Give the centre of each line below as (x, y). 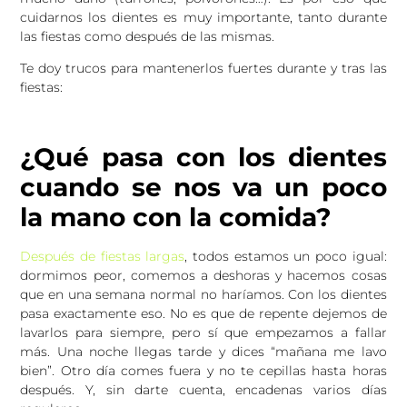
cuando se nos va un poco (203, 188)
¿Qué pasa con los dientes (203, 158)
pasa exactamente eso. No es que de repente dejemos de (203, 314)
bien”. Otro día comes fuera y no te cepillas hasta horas (203, 371)
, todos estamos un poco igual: (286, 257)
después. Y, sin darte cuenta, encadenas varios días (203, 390)
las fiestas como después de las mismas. (148, 36)
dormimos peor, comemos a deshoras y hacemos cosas (203, 276)
